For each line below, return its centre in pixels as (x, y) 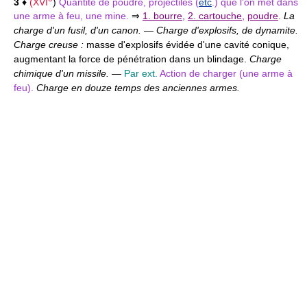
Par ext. (141, 74)
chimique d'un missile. (63, 74)
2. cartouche (215, 16)
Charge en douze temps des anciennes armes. (138, 88)
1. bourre (162, 16)
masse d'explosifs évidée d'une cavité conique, (188, 45)
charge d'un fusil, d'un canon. (79, 30)
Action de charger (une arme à (226, 74)
